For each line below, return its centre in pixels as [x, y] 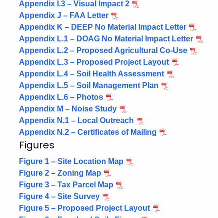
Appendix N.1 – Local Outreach [76, 120]
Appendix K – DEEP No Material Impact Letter [103, 27]
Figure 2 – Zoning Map [60, 173]
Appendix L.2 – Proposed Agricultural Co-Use [103, 50]
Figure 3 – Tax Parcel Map [66, 185]
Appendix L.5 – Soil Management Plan [89, 85]
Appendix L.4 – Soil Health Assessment [91, 74]
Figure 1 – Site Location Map [71, 161]
